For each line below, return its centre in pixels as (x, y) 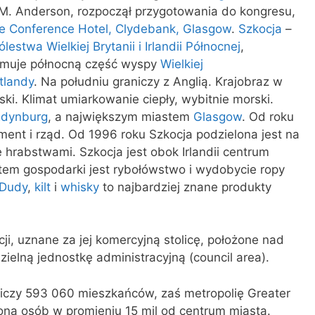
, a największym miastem (121, 116)
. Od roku (268, 116)
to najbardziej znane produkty (185, 187)
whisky (80, 187)
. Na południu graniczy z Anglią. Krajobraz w (158, 81)
